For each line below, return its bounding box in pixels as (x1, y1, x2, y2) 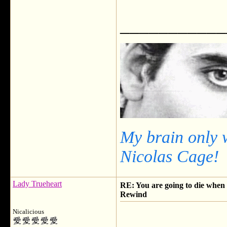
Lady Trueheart (13, 179, 62, 188)
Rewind (120, 190, 147, 199)
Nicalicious (13, 208, 44, 215)
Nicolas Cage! (120, 146, 219, 166)
